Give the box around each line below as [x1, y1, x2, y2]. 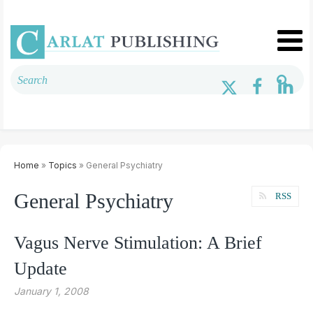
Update [14, 258, 67, 279]
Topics [48, 159, 77, 170]
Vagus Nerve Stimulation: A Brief [14, 232, 262, 253]
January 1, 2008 [14, 284, 89, 297]
